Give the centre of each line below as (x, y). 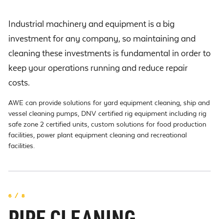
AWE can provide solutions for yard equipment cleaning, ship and (109, 103)
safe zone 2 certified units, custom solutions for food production (107, 124)
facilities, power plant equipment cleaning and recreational (98, 135)
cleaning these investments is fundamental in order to (109, 53)
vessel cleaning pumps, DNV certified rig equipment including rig (107, 113)
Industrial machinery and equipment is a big (91, 24)
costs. (19, 83)
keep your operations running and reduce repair (98, 68)
